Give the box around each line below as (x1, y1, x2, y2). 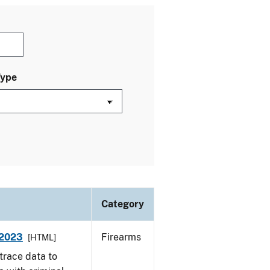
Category (101, 198, 144, 210)
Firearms (101, 231, 141, 243)
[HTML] (27, 233, 56, 242)
